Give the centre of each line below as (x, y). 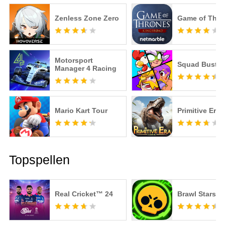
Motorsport (74, 61)
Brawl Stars (196, 194)
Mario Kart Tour (81, 111)
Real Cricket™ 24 (84, 194)
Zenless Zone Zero (87, 18)
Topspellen (39, 160)
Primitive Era (198, 111)
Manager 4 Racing (85, 69)
